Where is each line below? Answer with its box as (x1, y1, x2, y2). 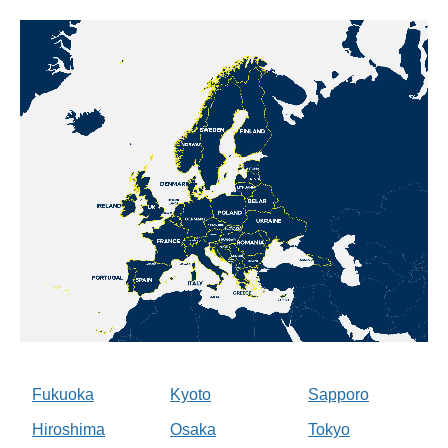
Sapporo (308, 385, 369, 403)
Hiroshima (32, 420, 105, 438)
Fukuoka (32, 385, 94, 403)
